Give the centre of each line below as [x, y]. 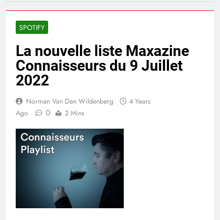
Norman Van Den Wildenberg [70, 101]
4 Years [140, 101]
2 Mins [75, 113]
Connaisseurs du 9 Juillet [99, 66]
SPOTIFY [32, 28]
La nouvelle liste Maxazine [102, 51]
